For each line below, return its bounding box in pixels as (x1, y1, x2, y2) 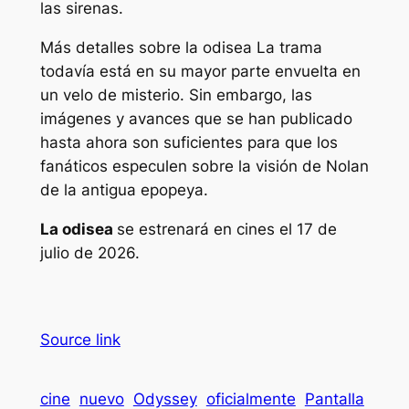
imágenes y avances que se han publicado (39, 110, 352, 129)
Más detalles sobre (39, 38, 185, 58)
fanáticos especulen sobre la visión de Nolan (39, 157, 369, 176)
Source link (39, 330, 121, 349)
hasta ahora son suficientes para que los (39, 133, 338, 152)
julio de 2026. (39, 244, 140, 262)
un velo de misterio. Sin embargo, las (39, 86, 312, 105)
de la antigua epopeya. (39, 181, 208, 200)
